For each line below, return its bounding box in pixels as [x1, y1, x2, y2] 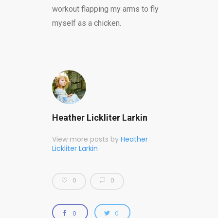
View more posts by [52, 134, 121, 144]
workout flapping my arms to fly [52, 4, 159, 14]
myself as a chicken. [52, 18, 121, 28]
